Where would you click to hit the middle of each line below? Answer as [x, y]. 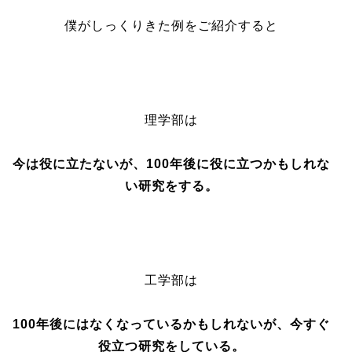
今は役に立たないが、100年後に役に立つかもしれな [172, 164]
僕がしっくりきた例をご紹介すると [172, 26]
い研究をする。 [171, 186]
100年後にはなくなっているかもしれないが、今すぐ [172, 324]
